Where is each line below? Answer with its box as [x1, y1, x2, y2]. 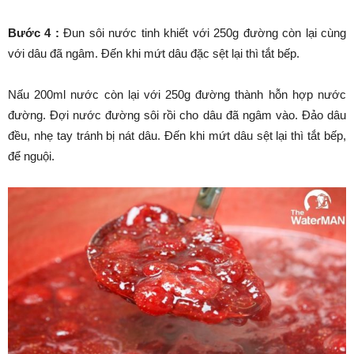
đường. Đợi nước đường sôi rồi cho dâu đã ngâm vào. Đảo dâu [8, 107, 346, 122]
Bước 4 [8, 25, 51, 40]
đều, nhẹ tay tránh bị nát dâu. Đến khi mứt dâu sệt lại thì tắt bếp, [8, 128, 346, 142]
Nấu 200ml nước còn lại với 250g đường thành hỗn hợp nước [8, 87, 346, 101]
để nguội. [8, 149, 55, 163]
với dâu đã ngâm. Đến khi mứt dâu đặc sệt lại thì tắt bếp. [8, 46, 299, 60]
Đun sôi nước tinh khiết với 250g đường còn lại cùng [58, 25, 347, 40]
